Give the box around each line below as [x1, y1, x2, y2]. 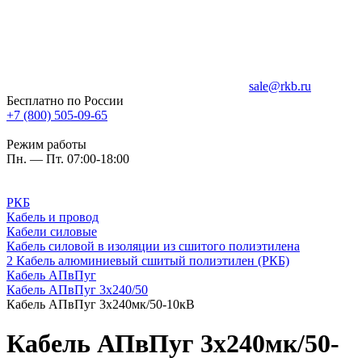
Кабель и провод [6, 210, 99, 224]
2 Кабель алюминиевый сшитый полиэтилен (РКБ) [6, 254, 289, 267]
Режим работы [6, 137, 86, 151]
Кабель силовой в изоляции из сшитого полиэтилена [6, 239, 300, 253]
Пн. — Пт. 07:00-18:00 [6, 152, 129, 166]
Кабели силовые [6, 225, 97, 238]
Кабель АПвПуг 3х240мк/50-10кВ [6, 297, 195, 311]
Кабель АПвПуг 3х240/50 [6, 283, 148, 297]
